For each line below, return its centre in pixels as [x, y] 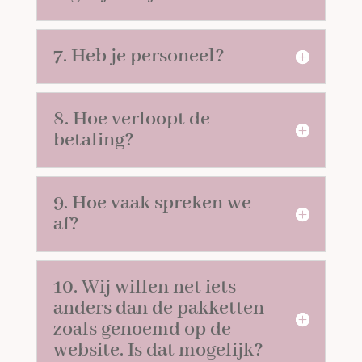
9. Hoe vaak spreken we [153, 203]
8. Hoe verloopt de [132, 119]
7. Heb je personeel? [139, 56]
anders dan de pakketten [159, 308]
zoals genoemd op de [143, 329]
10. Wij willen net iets [145, 287]
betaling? [94, 140]
